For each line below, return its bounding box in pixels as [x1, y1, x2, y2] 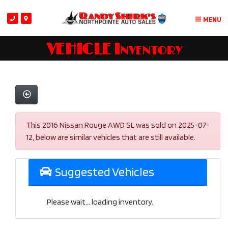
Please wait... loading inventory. [47, 197, 153, 207]
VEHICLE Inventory [46, 40, 182, 60]
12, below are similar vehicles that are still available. [26, 132, 195, 142]
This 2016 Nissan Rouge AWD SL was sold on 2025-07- [26, 120, 210, 130]
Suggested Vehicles [52, 164, 154, 180]
